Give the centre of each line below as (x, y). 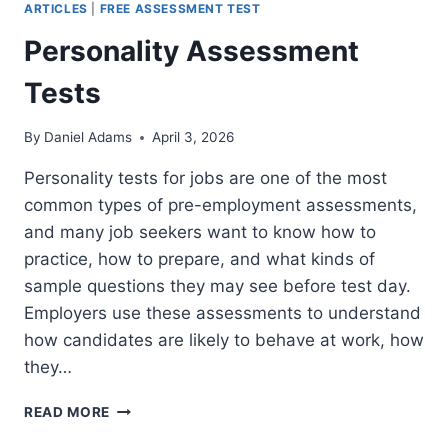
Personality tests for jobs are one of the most (205, 178)
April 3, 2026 (193, 137)
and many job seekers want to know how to (200, 232)
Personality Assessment (191, 50)
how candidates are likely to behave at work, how (224, 340)
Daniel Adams (88, 137)
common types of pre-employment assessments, (220, 205)
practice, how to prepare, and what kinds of (199, 259)
